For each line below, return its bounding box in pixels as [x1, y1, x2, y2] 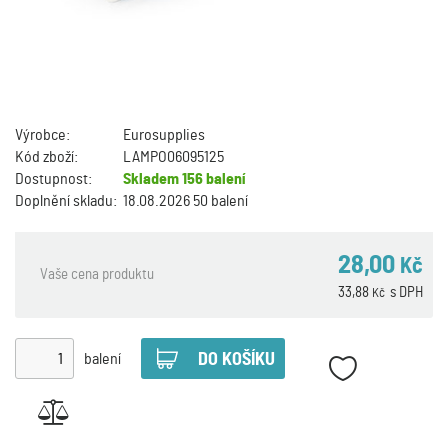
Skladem [123, 171, 179, 187]
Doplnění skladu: [15, 193, 117, 209]
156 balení [179, 171, 245, 187]
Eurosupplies [123, 127, 205, 143]
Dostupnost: [15, 171, 92, 187]
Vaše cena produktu [40, 267, 154, 282]
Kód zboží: [15, 149, 78, 165]
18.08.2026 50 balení [123, 193, 248, 209]
